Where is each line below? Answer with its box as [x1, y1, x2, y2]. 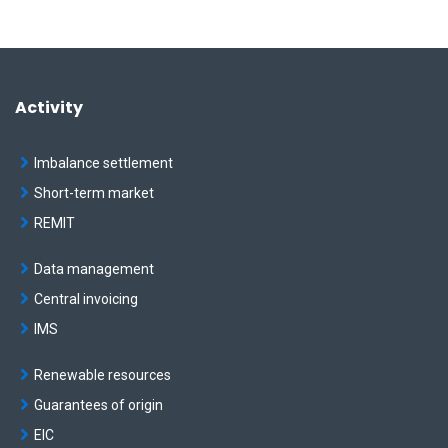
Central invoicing [34, 290, 138, 307]
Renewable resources [34, 366, 171, 383]
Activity [15, 95, 83, 119]
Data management [34, 260, 154, 277]
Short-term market [34, 184, 154, 201]
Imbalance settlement [34, 154, 173, 171]
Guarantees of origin [34, 396, 163, 413]
